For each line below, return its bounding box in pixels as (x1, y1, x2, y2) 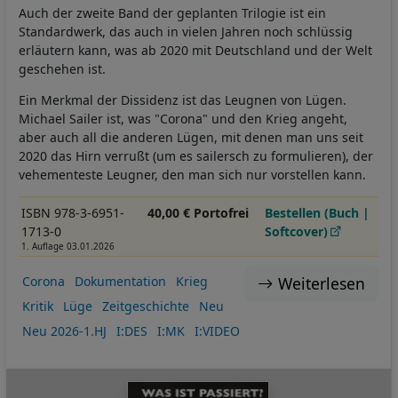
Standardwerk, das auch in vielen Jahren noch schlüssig (19, 22, 353, 40)
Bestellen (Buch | (265, 203, 370, 221)
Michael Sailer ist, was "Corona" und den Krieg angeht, (19, 109, 347, 127)
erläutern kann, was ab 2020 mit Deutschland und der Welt (19, 41, 372, 59)
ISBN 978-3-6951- (20, 203, 124, 221)
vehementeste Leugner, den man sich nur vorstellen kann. (19, 165, 370, 183)
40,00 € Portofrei (147, 203, 249, 221)
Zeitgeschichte (101, 298, 189, 315)
